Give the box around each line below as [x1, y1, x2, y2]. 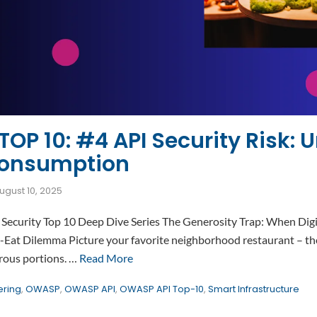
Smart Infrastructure [208, 282, 299, 296]
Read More [79, 251, 133, 265]
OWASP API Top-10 [120, 282, 204, 296]
